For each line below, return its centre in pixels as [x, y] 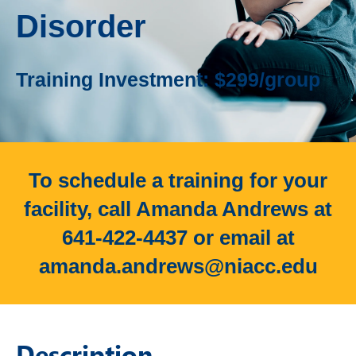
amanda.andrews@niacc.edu [178, 267]
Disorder [81, 26]
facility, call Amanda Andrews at [178, 209]
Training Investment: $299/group [168, 80]
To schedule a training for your [178, 181]
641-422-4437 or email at [178, 238]
